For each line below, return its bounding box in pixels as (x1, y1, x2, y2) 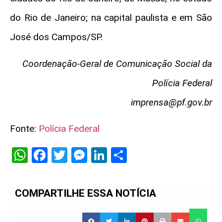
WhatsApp (28, 146, 99, 165)
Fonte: (10, 122, 39, 134)
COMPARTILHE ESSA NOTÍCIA (15, 187, 156, 200)
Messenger (87, 146, 164, 165)
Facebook (48, 146, 113, 165)
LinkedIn (107, 146, 165, 165)
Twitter (67, 146, 116, 165)
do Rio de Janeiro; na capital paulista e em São (10, 12, 212, 24)
